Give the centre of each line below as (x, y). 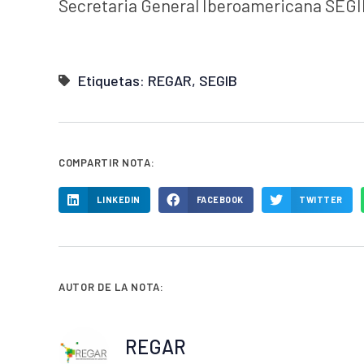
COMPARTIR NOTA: (107, 162)
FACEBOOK (220, 199)
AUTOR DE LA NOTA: (111, 286)
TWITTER (321, 199)
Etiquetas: (113, 80)
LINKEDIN (118, 199)
